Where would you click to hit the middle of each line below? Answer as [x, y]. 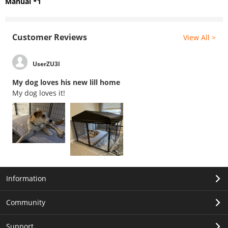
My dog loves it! [39, 93]
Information [26, 179]
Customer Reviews [50, 37]
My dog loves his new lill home [66, 82]
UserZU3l [46, 64]
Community [25, 203]
